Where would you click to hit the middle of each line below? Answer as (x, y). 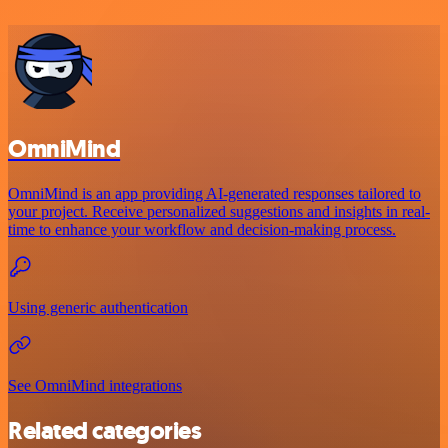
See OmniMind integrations (95, 386)
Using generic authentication (98, 308)
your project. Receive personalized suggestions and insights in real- (219, 212)
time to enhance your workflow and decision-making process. (202, 230)
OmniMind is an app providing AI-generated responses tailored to (214, 194)
